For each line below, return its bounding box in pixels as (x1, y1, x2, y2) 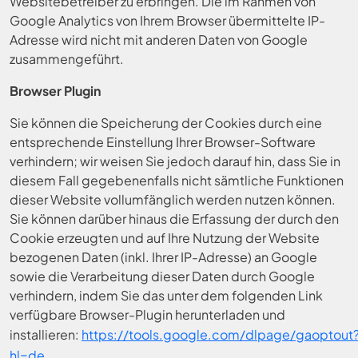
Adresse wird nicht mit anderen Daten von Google (10, 31, 308, 48)
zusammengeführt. (10, 50, 124, 67)
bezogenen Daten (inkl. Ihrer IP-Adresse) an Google (10, 249, 317, 265)
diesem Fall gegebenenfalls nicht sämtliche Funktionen (10, 172, 344, 189)
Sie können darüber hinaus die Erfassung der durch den (10, 210, 339, 227)
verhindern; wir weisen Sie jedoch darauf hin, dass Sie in (10, 153, 340, 169)
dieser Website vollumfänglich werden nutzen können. (10, 191, 336, 208)
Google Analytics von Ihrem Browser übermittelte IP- (10, 12, 325, 29)
